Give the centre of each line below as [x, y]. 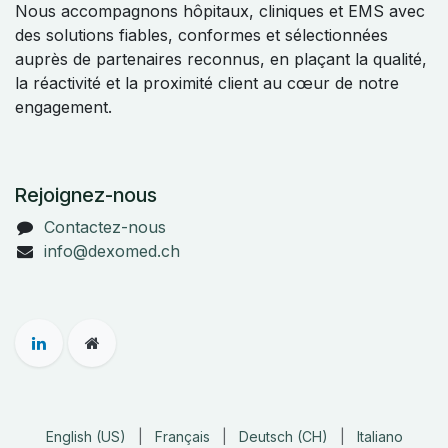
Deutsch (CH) [283, 437]
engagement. [63, 107]
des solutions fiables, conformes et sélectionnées [201, 35]
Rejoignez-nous [86, 195]
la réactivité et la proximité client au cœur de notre [207, 83]
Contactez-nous [104, 227]
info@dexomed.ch [111, 251]
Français [182, 437]
